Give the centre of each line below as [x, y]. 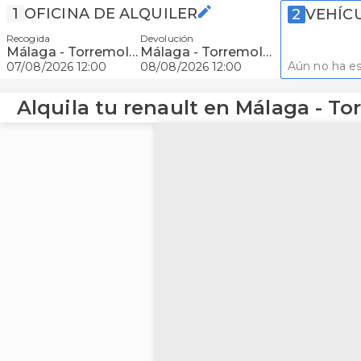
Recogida [28, 38]
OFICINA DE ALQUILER [111, 14]
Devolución [167, 38]
